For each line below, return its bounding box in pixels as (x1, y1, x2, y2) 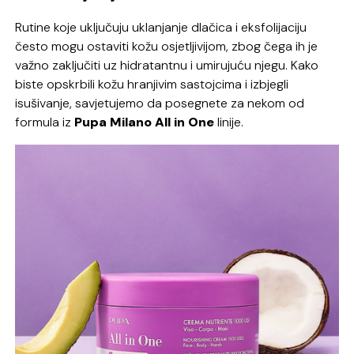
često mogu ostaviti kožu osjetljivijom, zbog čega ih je (15, 38, 318, 55)
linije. (214, 114, 244, 131)
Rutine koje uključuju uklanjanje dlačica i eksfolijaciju (15, 19, 307, 36)
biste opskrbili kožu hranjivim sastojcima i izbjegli (15, 76, 289, 93)
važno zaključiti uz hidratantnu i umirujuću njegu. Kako (15, 57, 319, 74)
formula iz (15, 114, 75, 131)
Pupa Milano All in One (74, 114, 215, 131)
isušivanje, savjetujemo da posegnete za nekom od (15, 95, 305, 112)
